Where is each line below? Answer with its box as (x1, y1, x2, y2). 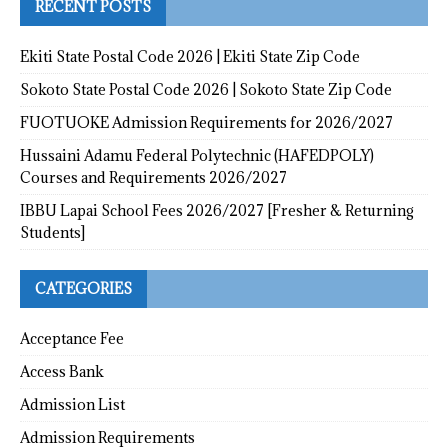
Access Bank (20, 361, 104, 381)
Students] (20, 222, 85, 242)
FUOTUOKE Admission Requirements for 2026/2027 (20, 112, 393, 132)
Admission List (20, 394, 125, 414)
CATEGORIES (35, 278, 132, 298)
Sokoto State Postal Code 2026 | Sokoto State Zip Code (20, 79, 392, 99)
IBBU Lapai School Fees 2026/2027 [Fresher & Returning (20, 200, 414, 220)
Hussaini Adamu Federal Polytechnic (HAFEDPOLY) (20, 145, 374, 165)
